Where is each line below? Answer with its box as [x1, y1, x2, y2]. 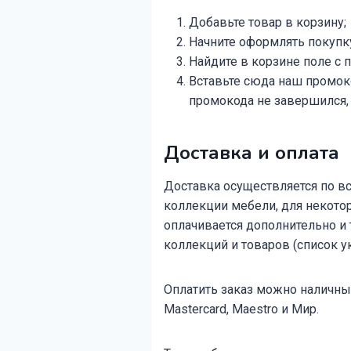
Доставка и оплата [164, 139, 339, 165]
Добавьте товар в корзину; [189, 14, 346, 30]
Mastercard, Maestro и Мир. [164, 301, 319, 317]
